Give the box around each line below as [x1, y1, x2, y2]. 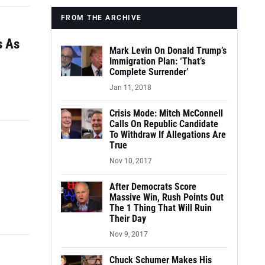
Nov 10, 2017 [109, 157, 152, 165]
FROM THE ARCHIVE [61, 14, 142, 22]
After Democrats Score [109, 182, 196, 192]
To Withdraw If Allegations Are [109, 130, 226, 140]
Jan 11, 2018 [109, 83, 151, 92]
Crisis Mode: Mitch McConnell [109, 108, 223, 119]
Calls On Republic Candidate [109, 119, 218, 130]
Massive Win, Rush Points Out [109, 192, 224, 203]
